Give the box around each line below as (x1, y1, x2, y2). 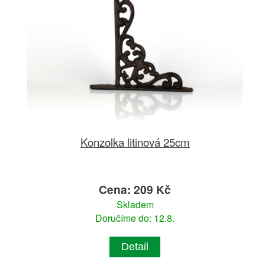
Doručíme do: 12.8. (95, 211, 175, 225)
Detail (121, 241, 149, 253)
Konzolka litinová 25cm (80, 134, 190, 150)
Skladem (116, 198, 154, 212)
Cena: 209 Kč (99, 181, 172, 198)
